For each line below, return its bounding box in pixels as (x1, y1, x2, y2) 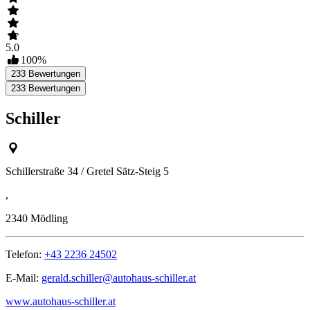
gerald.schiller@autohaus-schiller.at (42, 272, 196, 284)
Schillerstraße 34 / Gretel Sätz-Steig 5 (6, 165, 169, 178)
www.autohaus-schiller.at (6, 295, 116, 308)
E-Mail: (6, 272, 42, 284)
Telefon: (6, 248, 44, 261)
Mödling (30, 212, 68, 225)
